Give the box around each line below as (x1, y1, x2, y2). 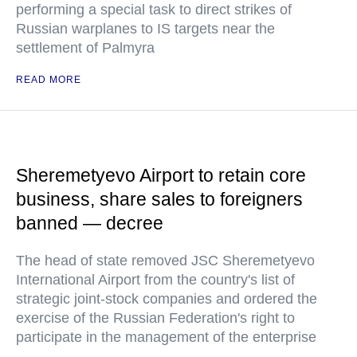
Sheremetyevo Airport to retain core (16, 165, 306, 186)
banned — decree (16, 213, 163, 233)
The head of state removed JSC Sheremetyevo (16, 253, 315, 269)
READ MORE (16, 74, 81, 85)
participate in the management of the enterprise (16, 329, 316, 345)
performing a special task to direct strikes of (16, 2, 292, 18)
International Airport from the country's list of (16, 272, 295, 288)
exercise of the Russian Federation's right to (16, 310, 295, 326)
